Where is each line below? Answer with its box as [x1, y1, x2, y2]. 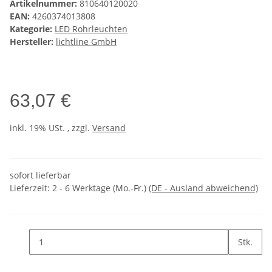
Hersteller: [10, 36, 53, 48]
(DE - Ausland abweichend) [149, 182, 258, 194]
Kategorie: [10, 23, 55, 35]
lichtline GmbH [56, 36, 117, 48]
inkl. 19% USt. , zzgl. [10, 122, 92, 134]
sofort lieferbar [10, 169, 71, 182]
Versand [92, 122, 126, 134]
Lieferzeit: [10, 182, 52, 194]
